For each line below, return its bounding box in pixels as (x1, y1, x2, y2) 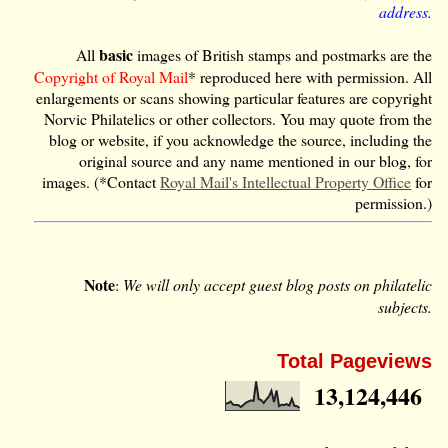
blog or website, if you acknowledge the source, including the (49, 128, 433, 150)
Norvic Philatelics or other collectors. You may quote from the (44, 107, 433, 129)
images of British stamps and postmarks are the (137, 43, 433, 65)
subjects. (378, 295, 433, 317)
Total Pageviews (277, 349, 433, 372)
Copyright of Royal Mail (34, 65, 189, 87)
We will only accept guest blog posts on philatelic (123, 273, 433, 295)
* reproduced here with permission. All (188, 65, 433, 87)
